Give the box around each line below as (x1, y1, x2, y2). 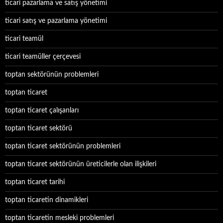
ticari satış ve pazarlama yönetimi (5, 17, 107, 24)
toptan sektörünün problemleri (5, 71, 99, 78)
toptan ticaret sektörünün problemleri (5, 143, 120, 150)
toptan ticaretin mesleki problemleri (5, 215, 114, 222)
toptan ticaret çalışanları (5, 107, 79, 114)
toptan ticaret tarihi (5, 179, 65, 186)
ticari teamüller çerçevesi (5, 53, 81, 60)
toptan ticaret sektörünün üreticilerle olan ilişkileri (5, 161, 156, 168)
